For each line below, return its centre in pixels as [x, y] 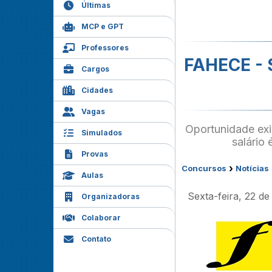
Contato [96, 239]
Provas [95, 154]
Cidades [97, 90]
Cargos [95, 69]
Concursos [204, 168]
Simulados [102, 133]
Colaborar [101, 218]
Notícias [252, 168]
